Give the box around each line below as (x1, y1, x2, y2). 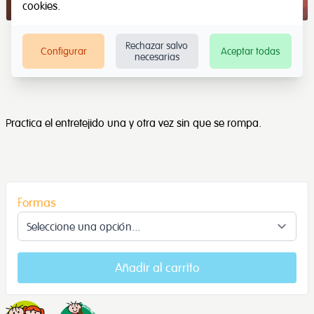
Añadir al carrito (115, 259, 199, 275)
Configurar (40, 45, 87, 57)
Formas (18, 194, 56, 210)
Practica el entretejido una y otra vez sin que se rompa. (6, 115, 261, 130)
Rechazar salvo (125, 39, 189, 51)
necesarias (134, 50, 179, 62)
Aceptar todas (221, 45, 280, 57)
